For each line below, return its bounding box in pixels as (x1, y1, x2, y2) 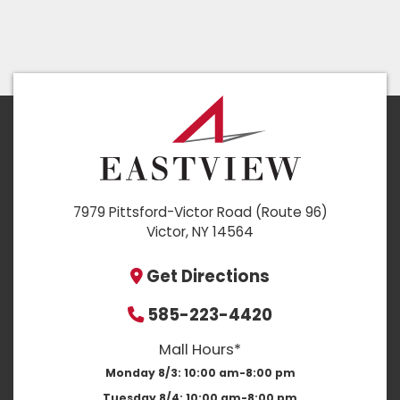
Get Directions (146, 265, 270, 288)
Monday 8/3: (104, 365, 184, 381)
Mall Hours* (159, 339, 241, 361)
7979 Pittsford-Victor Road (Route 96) (72, 203, 328, 222)
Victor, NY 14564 (146, 222, 254, 242)
